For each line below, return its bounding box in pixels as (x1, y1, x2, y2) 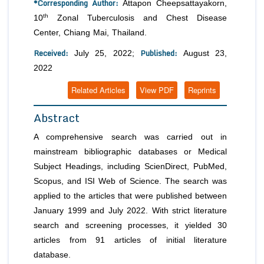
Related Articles (71, 84, 126, 95)
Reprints (188, 84, 216, 95)
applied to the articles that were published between (34, 191, 227, 200)
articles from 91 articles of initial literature (34, 235, 227, 245)
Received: (34, 46, 74, 60)
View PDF (140, 84, 174, 95)
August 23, (177, 48, 227, 58)
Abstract (34, 108, 80, 127)
